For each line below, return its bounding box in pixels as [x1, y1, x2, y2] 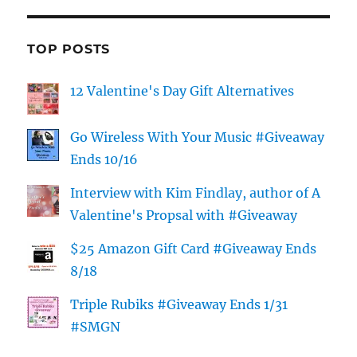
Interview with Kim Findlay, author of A [70, 185, 321, 202]
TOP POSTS [27, 41, 111, 57]
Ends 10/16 [70, 151, 139, 168]
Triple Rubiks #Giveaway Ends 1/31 [70, 296, 288, 313]
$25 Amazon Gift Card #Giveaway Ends [70, 241, 317, 257]
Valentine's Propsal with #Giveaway [70, 207, 298, 224]
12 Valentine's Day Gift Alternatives [70, 83, 295, 100]
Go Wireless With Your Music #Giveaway [70, 129, 325, 146]
